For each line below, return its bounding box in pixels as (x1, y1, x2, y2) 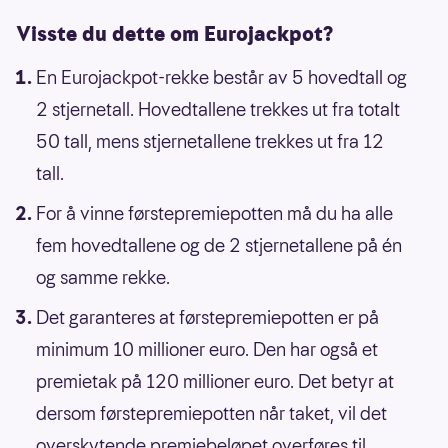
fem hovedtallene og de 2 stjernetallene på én (36, 233, 402, 259)
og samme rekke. (36, 265, 170, 291)
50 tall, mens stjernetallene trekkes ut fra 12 (36, 129, 384, 155)
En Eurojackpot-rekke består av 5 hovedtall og (36, 65, 407, 91)
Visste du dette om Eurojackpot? (16, 20, 333, 49)
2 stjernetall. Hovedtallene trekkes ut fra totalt (36, 97, 400, 123)
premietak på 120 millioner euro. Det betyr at (36, 369, 394, 395)
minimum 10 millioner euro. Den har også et (36, 337, 378, 363)
